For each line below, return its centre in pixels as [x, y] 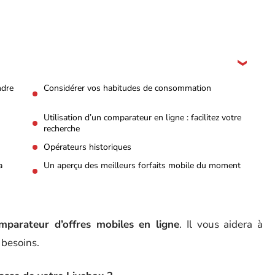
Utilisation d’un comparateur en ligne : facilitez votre [142, 118]
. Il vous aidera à [221, 224]
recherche [62, 129]
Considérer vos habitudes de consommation [127, 88]
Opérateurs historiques [87, 147]
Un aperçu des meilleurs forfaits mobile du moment [142, 165]
